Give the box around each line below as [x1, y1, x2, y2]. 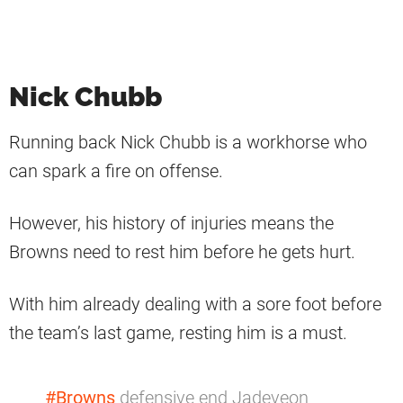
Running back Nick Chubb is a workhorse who [9, 130, 367, 153]
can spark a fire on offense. [9, 159, 223, 182]
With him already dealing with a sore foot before [9, 292, 381, 315]
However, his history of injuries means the [9, 211, 334, 234]
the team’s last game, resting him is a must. [9, 321, 347, 344]
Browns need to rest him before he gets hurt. [9, 240, 355, 263]
